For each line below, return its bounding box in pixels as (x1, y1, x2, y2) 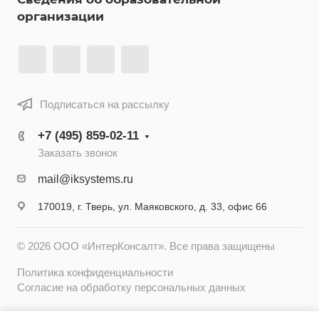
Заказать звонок (38, 147, 117, 159)
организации (17, 9, 104, 23)
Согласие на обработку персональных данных (17, 282, 246, 293)
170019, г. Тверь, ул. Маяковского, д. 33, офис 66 (38, 201, 267, 212)
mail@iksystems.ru (38, 173, 133, 185)
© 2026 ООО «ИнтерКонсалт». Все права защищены (17, 241, 275, 252)
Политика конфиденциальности (17, 267, 173, 278)
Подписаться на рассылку (40, 98, 169, 110)
